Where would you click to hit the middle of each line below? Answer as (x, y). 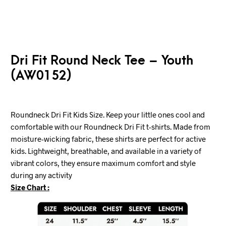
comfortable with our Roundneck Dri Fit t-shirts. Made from (110, 127)
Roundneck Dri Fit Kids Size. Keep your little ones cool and (107, 115)
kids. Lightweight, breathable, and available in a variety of (106, 151)
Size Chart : (30, 187)
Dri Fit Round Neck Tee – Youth (102, 61)
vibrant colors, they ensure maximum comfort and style (103, 163)
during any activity (41, 175)
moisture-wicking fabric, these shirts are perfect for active (108, 139)
